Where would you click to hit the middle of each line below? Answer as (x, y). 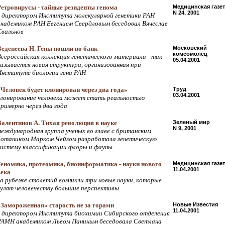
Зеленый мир (191, 122)
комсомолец (190, 54)
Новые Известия (195, 204)
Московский (190, 48)
